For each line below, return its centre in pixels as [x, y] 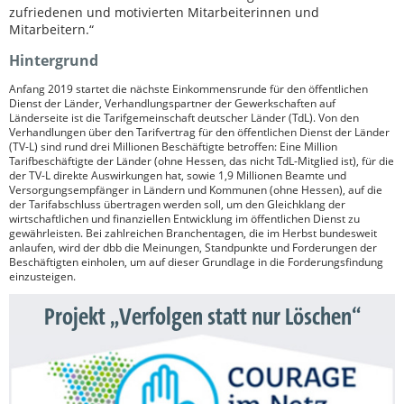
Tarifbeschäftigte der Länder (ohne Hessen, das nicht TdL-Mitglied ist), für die [202, 160]
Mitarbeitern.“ [51, 29]
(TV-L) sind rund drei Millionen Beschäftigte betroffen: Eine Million [173, 146]
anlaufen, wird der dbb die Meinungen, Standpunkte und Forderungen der [193, 247]
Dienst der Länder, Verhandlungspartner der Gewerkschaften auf [172, 102]
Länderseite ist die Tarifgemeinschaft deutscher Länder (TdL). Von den [184, 117]
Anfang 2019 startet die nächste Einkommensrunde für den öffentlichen [188, 88]
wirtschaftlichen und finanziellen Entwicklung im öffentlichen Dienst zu [184, 218]
